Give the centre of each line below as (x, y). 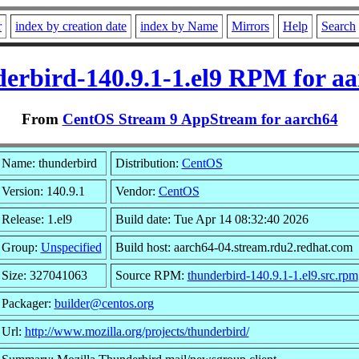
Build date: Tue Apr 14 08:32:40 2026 (212, 219)
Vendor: (137, 191)
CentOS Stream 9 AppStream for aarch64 (200, 119)
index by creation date (71, 26)
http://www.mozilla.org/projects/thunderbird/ (137, 331)
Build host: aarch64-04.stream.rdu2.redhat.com (234, 247)
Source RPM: (151, 275)
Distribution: (148, 163)
